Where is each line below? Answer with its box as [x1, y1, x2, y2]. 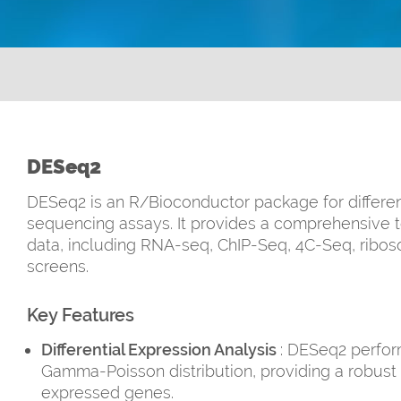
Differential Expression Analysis [41, 340, 280, 359]
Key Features [27, 304, 134, 326]
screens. [27, 257, 89, 276]
